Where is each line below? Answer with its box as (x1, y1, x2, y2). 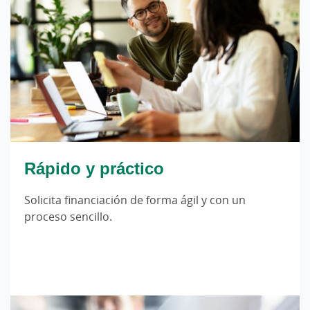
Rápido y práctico (24, 156, 164, 179)
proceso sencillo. (24, 208, 112, 224)
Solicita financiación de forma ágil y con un (24, 192, 246, 208)
